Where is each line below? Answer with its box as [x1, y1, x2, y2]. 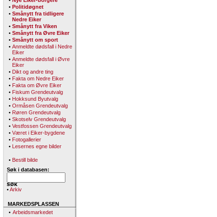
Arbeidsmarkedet [13, 209, 53, 215]
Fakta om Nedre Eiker [12, 76, 64, 81]
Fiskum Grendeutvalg [12, 89, 63, 95]
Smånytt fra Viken [12, 23, 57, 29]
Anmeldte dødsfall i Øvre [12, 56, 70, 62]
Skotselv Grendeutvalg [12, 116, 66, 122]
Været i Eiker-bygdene [12, 130, 65, 136]
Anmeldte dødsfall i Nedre [12, 44, 72, 49]
